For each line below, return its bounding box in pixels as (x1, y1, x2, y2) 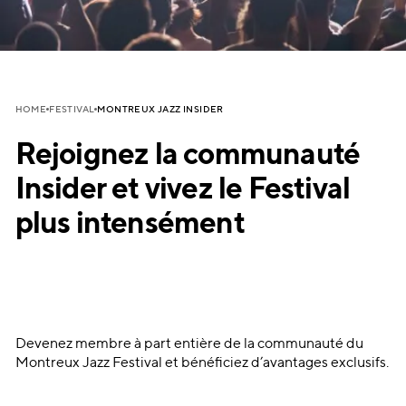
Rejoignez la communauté (14, 141, 361, 171)
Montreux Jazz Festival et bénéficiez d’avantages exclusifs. (14, 356, 389, 372)
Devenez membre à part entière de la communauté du (14, 337, 363, 353)
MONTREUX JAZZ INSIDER (97, 104, 224, 114)
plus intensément (14, 210, 245, 240)
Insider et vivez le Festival (14, 176, 351, 206)
